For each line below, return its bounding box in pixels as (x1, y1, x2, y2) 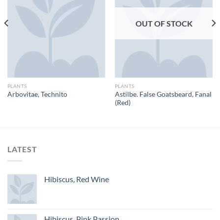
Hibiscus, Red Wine (44, 174, 109, 184)
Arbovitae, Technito (7, 90, 67, 99)
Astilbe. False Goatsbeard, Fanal (114, 90, 212, 98)
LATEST (7, 144, 37, 154)
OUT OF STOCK (135, 18, 192, 28)
